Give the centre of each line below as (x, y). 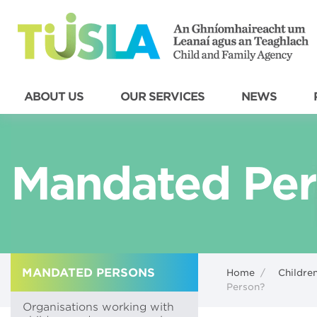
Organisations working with (98, 307)
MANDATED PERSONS (88, 273)
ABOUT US (54, 97)
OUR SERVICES (162, 97)
